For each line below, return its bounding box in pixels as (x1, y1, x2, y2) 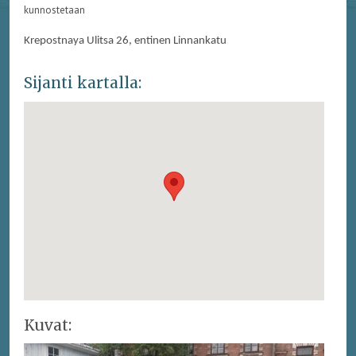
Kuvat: (23, 315, 72, 335)
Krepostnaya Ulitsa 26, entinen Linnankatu (23, 34, 226, 47)
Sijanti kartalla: (23, 73, 141, 93)
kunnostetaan (23, 2, 85, 17)
